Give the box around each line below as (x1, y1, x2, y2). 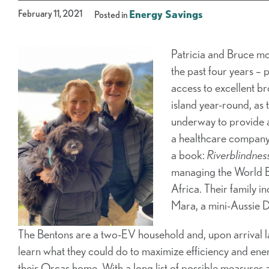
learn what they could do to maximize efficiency (18, 244, 229, 258)
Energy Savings (129, 8, 202, 20)
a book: (171, 148, 207, 162)
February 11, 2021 (18, 8, 82, 19)
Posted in (94, 9, 129, 20)
